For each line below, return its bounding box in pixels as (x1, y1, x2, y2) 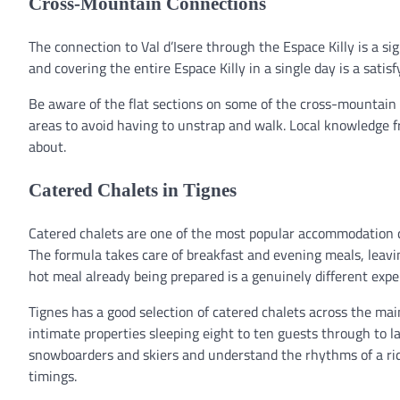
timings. (29, 364, 77, 387)
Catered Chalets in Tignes (29, 179, 237, 200)
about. (29, 135, 66, 157)
